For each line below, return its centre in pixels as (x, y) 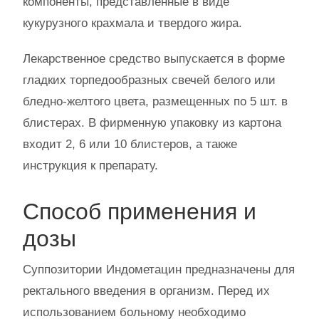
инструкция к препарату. (90, 166)
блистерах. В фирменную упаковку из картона (152, 123)
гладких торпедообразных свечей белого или (149, 80)
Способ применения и (140, 211)
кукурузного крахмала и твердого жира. (132, 23)
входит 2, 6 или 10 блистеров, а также (130, 144)
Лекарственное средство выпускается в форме (154, 59)
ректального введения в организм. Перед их (146, 291)
